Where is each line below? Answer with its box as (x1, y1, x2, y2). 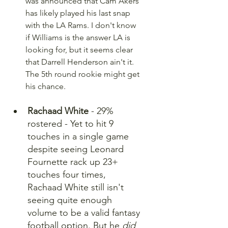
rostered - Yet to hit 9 (27, 118, 116, 129)
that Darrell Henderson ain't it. (25, 57, 136, 67)
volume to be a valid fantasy (27, 207, 142, 218)
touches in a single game (27, 131, 131, 142)
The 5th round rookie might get (25, 69, 141, 79)
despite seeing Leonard (27, 144, 126, 155)
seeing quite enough (27, 194, 115, 206)
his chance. (25, 81, 66, 91)
